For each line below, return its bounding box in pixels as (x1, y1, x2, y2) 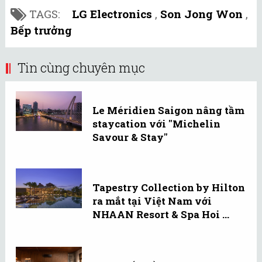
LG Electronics (72, 6, 152, 22)
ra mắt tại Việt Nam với (92, 194, 212, 208)
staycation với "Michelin (92, 117, 220, 131)
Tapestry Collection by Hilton (92, 181, 245, 195)
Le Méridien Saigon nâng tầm (92, 104, 244, 118)
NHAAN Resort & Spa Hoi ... (92, 208, 229, 222)
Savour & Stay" (92, 130, 168, 144)
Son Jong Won (160, 6, 243, 22)
